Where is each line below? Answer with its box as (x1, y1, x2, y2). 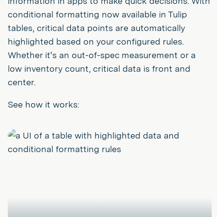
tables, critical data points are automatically (8, 23, 185, 33)
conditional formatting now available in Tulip (8, 9, 187, 19)
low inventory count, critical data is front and (8, 63, 190, 74)
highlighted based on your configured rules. (8, 36, 184, 46)
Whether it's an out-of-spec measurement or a (8, 50, 196, 60)
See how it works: (8, 99, 79, 109)
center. (8, 77, 35, 87)
